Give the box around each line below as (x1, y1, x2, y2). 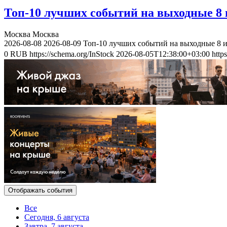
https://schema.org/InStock (29, 49, 114, 58)
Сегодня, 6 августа (24, 212, 89, 221)
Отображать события (8, 186, 72, 194)
